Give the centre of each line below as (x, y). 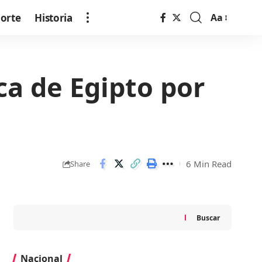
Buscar (208, 218)
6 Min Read (209, 163)
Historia (54, 18)
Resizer (226, 40)
